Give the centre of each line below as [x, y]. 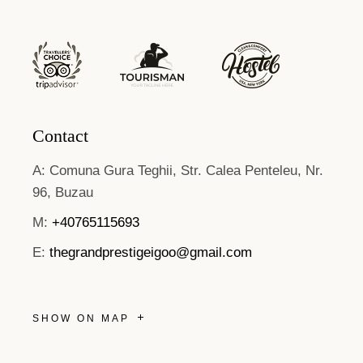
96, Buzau [63, 192]
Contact [61, 136]
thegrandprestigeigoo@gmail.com [151, 252]
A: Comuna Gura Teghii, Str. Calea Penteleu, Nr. [178, 171]
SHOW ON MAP [81, 318]
